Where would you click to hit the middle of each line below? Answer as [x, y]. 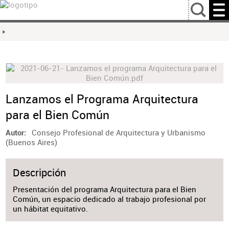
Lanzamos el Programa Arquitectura [102, 99]
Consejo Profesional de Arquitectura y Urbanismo [119, 132]
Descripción [40, 173]
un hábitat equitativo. [51, 209]
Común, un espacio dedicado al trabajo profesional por [110, 199]
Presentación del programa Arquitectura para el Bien [105, 190]
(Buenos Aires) [31, 142]
